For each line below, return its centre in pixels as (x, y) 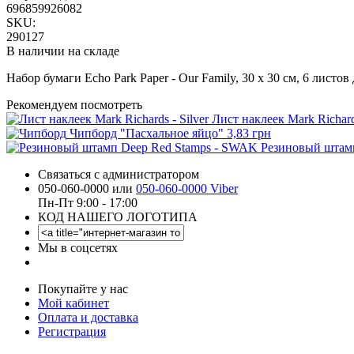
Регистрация (72, 331)
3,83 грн (249, 133)
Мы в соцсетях (78, 247)
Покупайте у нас (83, 288)
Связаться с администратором (119, 174)
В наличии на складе (63, 51)
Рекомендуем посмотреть (74, 104)
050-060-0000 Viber (187, 188)
